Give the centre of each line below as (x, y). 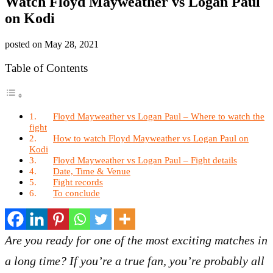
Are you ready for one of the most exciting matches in (136, 240)
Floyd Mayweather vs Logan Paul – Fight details (145, 160)
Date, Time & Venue (92, 171)
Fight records (78, 182)
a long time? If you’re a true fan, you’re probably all (135, 261)
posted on (25, 44)
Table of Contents (46, 68)
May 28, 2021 (72, 44)
